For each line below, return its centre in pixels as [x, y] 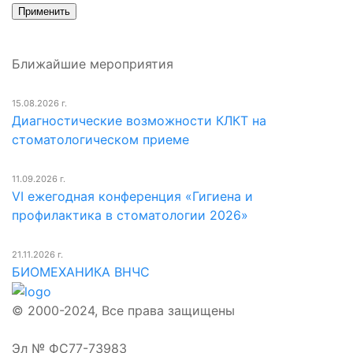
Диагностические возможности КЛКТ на [139, 120]
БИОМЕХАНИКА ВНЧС [81, 271]
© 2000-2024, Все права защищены [123, 311]
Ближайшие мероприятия [93, 63]
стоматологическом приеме [100, 139]
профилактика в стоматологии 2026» [130, 215]
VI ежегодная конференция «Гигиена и [132, 196]
